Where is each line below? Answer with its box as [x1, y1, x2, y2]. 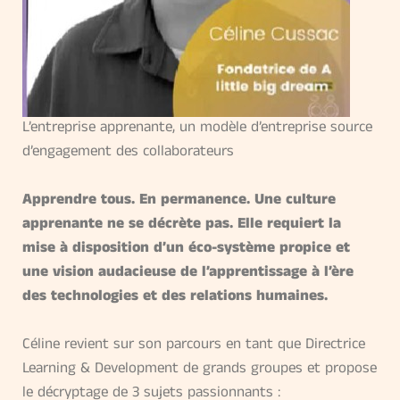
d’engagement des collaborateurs [22, 144, 234, 162]
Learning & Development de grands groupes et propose [22, 361, 377, 380]
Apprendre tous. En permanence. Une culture [22, 192, 336, 212]
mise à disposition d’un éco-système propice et [22, 240, 350, 260]
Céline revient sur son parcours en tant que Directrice [22, 337, 365, 356]
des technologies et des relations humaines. [22, 288, 328, 308]
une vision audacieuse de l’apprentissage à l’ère [22, 264, 354, 284]
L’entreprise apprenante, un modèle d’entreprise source [22, 120, 372, 138]
